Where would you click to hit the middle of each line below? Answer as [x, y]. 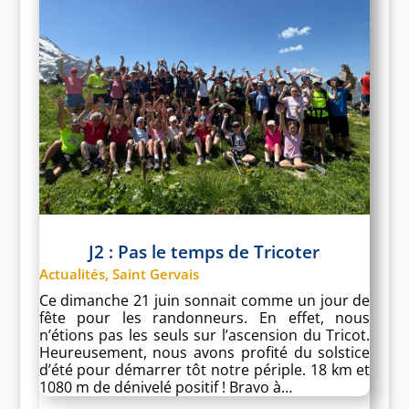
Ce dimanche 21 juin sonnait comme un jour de [204, 300]
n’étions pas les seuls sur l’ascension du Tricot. [204, 335]
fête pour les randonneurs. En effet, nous [204, 317]
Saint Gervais [155, 273]
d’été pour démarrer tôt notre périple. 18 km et [204, 369]
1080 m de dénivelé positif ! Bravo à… [165, 387]
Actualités [72, 273]
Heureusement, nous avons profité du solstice [204, 352]
